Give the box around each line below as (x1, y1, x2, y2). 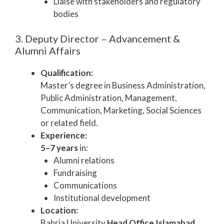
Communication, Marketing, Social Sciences (40, 105, 201, 116)
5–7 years (40, 142, 78, 153)
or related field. (40, 117, 98, 128)
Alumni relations (53, 155, 114, 166)
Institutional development (53, 192, 150, 203)
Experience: (40, 130, 87, 141)
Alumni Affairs (15, 44, 80, 57)
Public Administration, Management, (40, 92, 177, 103)
